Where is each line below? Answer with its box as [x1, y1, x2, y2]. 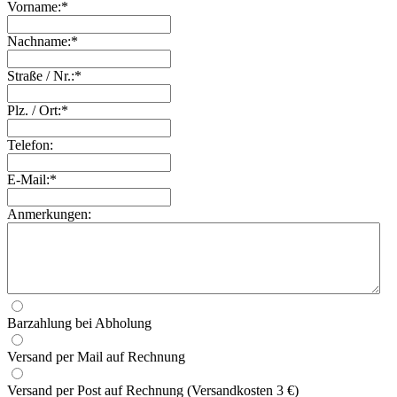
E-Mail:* [7, 172, 57, 187]
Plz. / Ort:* [7, 103, 68, 118]
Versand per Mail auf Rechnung [7, 349, 185, 364]
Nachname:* [7, 34, 78, 49]
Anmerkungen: [7, 206, 91, 222]
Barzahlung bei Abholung [7, 315, 152, 331]
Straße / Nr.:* [7, 68, 82, 83]
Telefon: [7, 137, 53, 152]
